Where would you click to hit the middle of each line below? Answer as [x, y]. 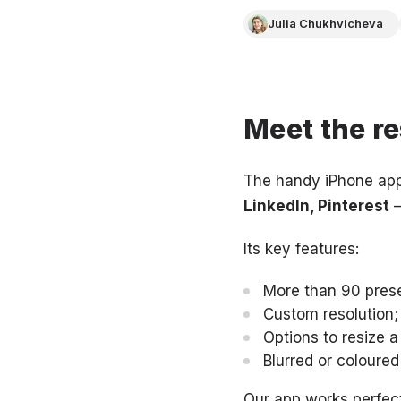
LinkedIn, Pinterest [316, 205]
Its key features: [301, 248]
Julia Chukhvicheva [325, 23]
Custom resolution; [331, 314]
